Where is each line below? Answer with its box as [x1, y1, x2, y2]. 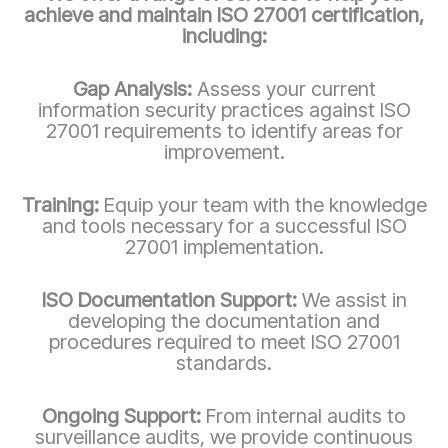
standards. [176, 350, 272, 375]
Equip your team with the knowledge [103, 192, 427, 217]
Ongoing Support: [42, 403, 206, 428]
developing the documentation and [68, 308, 380, 333]
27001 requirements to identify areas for [45, 118, 403, 143]
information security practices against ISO [37, 97, 411, 122]
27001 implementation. [124, 234, 324, 259]
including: [181, 23, 267, 48]
